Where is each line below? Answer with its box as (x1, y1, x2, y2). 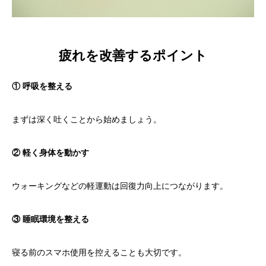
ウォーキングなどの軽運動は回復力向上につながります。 (12, 181, 228, 191)
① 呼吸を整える (12, 81, 72, 91)
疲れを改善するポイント (59, 48, 207, 64)
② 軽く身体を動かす (12, 148, 89, 158)
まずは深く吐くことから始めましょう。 (12, 115, 161, 125)
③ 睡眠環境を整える (12, 214, 89, 224)
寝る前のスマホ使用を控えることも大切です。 (12, 248, 186, 258)
